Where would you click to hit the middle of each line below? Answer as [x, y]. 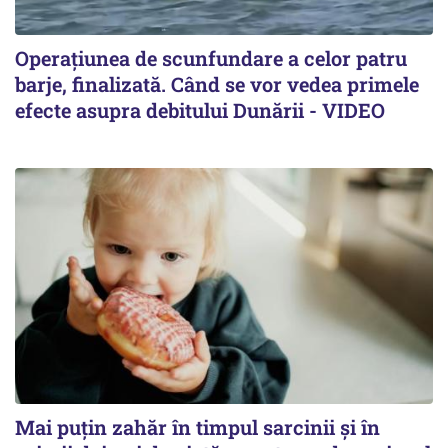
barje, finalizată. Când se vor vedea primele [217, 84]
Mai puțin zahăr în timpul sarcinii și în [197, 426]
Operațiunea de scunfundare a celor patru [211, 58]
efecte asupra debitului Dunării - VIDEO [200, 110]
